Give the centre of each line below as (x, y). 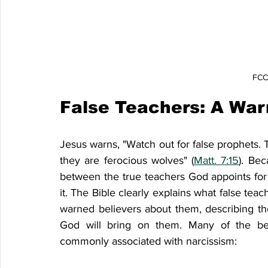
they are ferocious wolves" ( (127, 160)
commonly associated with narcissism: (148, 241)
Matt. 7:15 (217, 160)
